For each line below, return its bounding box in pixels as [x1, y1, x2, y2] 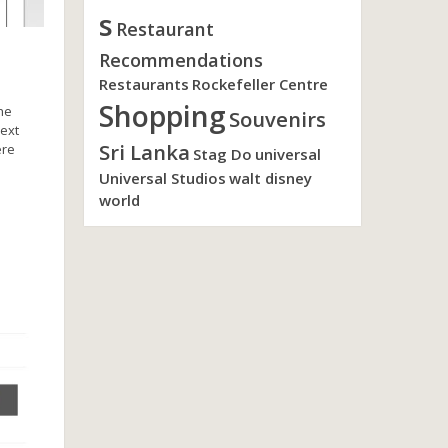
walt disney [228, 168, 312, 188]
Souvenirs [228, 105, 326, 133]
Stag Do [192, 144, 252, 164]
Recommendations [98, 48, 263, 72]
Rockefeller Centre [191, 74, 328, 94]
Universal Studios [98, 168, 226, 188]
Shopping [98, 97, 226, 135]
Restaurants [98, 74, 189, 94]
